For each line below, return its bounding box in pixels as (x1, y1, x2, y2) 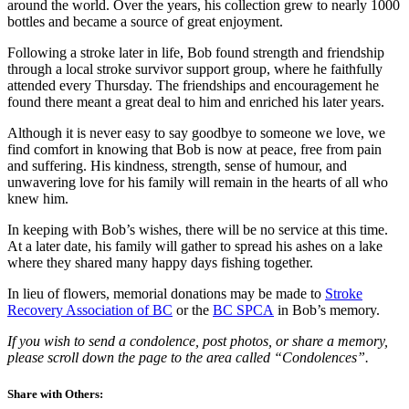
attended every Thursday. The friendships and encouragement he (7, 78, 379, 94)
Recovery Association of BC (7, 302, 173, 319)
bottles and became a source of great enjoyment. (7, 14, 283, 30)
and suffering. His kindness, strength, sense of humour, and (7, 158, 347, 174)
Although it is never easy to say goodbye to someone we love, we (7, 125, 385, 142)
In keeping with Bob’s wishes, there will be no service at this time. (7, 222, 388, 238)
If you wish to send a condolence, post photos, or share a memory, (7, 333, 388, 350)
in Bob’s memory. (274, 302, 380, 319)
